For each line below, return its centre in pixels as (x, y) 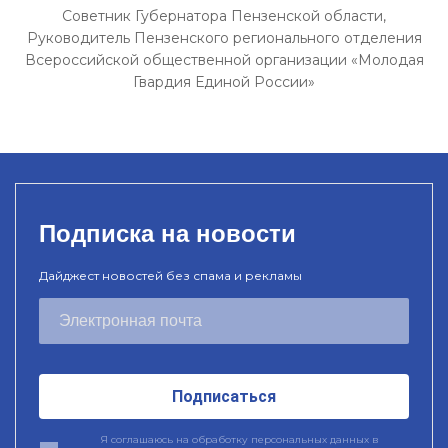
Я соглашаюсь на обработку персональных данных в (239, 439)
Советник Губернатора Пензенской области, (224, 16)
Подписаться (224, 396)
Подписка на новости (167, 233)
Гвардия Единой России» (224, 82)
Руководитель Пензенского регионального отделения (224, 38)
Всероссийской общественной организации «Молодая (224, 60)
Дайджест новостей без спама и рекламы (170, 275)
